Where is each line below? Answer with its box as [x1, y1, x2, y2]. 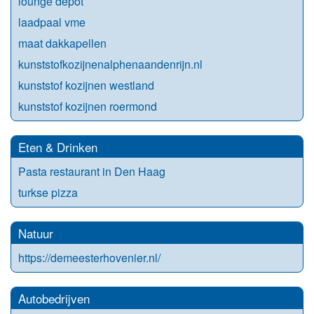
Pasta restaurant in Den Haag [18, 163, 165, 179]
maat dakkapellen [18, 34, 107, 51]
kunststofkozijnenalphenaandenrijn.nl [18, 55, 203, 72]
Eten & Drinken [18, 137, 97, 156]
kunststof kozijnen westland [18, 76, 154, 93]
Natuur [18, 224, 53, 242]
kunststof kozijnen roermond [18, 97, 157, 114]
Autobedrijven [18, 289, 90, 307]
